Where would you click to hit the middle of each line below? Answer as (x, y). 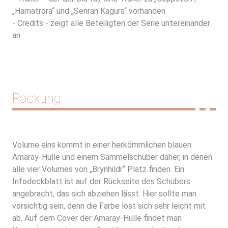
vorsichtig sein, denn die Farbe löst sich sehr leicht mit (109, 206)
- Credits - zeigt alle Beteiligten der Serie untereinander (111, 23)
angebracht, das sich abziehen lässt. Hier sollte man (104, 193)
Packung (37, 98)
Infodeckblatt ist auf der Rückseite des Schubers (101, 181)
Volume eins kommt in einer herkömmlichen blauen (102, 145)
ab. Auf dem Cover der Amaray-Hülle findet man (97, 218)
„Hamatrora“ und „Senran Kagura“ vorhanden (89, 11)
